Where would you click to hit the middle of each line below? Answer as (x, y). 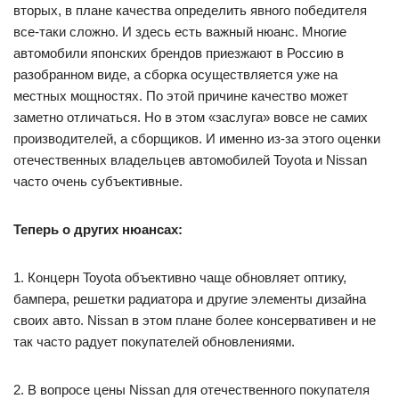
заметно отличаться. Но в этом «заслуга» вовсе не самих (191, 117)
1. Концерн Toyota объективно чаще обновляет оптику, (180, 277)
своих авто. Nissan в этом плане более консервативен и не (195, 320)
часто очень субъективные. (98, 181)
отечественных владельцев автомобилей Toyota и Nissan (190, 159)
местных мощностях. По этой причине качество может (181, 95)
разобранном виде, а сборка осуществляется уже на (175, 74)
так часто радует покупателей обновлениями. (154, 341)
